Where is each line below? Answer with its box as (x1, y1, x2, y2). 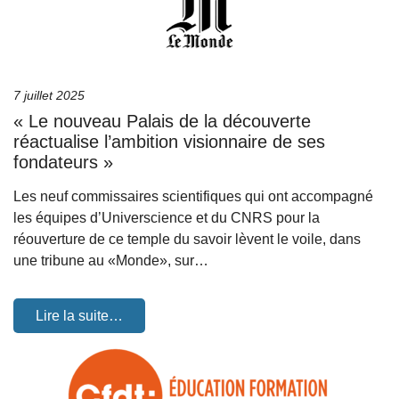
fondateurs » (13, 152, 113, 172)
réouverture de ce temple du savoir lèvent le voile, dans (13, 232, 361, 247)
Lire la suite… (36, 308, 123, 323)
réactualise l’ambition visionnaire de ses (13, 132, 325, 151)
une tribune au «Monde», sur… (13, 253, 208, 268)
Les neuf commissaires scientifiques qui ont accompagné (13, 189, 373, 204)
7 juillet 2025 (13, 88, 85, 102)
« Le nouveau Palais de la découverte (13, 111, 311, 131)
